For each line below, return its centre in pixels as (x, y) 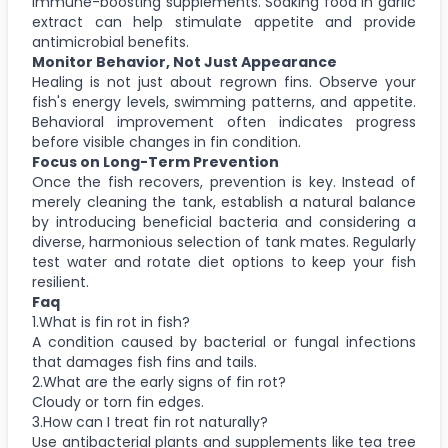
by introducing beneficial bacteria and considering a (224, 221)
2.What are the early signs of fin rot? (159, 381)
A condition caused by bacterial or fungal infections (224, 341)
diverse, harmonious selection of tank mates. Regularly (224, 241)
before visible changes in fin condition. (166, 141)
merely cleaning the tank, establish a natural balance (224, 201)
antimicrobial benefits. (110, 41)
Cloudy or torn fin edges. (118, 401)
